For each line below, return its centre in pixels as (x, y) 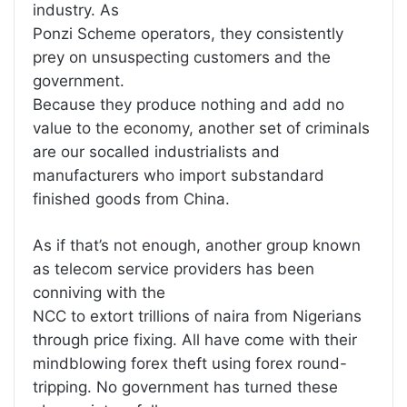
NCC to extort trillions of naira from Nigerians (197, 317)
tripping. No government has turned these (185, 387)
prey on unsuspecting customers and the (182, 58)
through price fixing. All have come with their (195, 340)
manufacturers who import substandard (179, 176)
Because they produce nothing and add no (189, 105)
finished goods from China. (131, 199)
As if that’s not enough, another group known (197, 246)
